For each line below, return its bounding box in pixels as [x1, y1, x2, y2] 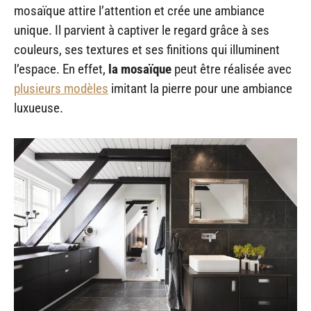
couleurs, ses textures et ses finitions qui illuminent [14, 42, 280, 58]
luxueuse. [14, 100, 63, 117]
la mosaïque [108, 61, 171, 78]
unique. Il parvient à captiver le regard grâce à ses [14, 22, 269, 39]
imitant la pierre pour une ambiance [108, 81, 292, 97]
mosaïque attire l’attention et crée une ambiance [14, 3, 264, 19]
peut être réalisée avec [171, 61, 292, 78]
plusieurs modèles [14, 81, 108, 97]
